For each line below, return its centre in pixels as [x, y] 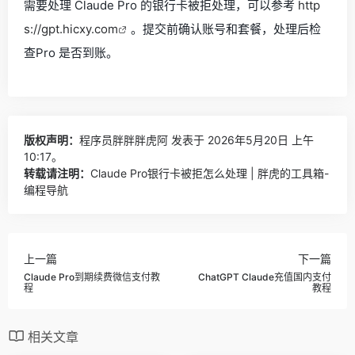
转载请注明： [57, 173]
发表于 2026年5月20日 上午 [241, 140]
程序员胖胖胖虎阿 [124, 140]
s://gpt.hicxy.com [71, 29]
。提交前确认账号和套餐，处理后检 [226, 29]
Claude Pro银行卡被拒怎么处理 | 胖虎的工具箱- [210, 173]
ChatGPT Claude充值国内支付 [265, 277]
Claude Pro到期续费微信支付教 [92, 277]
